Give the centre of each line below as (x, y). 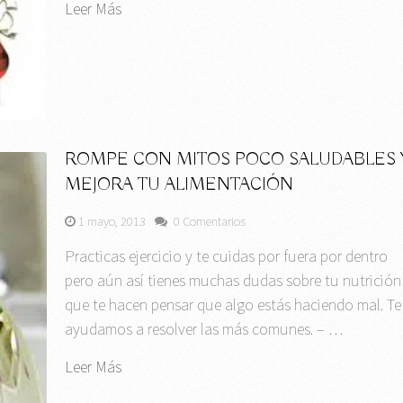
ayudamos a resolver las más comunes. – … (204, 329)
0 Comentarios (210, 222)
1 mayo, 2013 (112, 222)
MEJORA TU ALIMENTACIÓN (179, 185)
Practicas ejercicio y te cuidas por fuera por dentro (227, 256)
